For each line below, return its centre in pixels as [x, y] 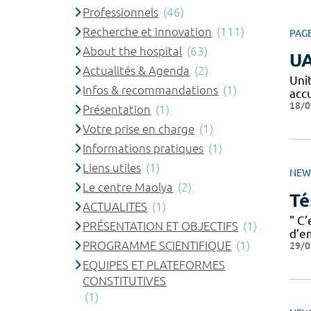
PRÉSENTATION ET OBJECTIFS [161, 226]
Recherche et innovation [148, 32]
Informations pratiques [143, 148]
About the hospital [133, 51]
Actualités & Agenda [136, 70]
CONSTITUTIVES [125, 281]
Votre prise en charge [139, 129]
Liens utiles [112, 168]
